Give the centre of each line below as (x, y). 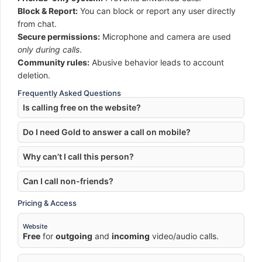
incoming (131, 236)
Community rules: (54, 62)
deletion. (34, 75)
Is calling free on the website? (82, 107)
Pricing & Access (47, 203)
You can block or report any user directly (157, 11)
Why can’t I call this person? (78, 156)
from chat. (37, 24)
